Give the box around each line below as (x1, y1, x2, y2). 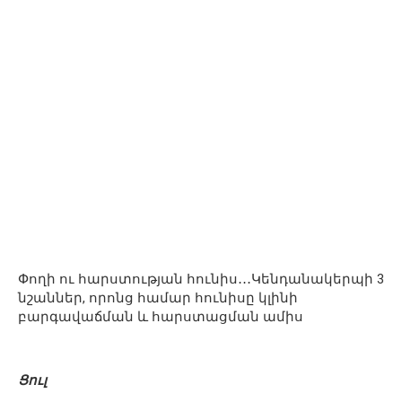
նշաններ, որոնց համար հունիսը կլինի (18, 289, 298, 306)
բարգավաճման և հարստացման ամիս (18, 308, 303, 325)
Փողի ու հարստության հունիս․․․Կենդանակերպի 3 (18, 270, 384, 287)
